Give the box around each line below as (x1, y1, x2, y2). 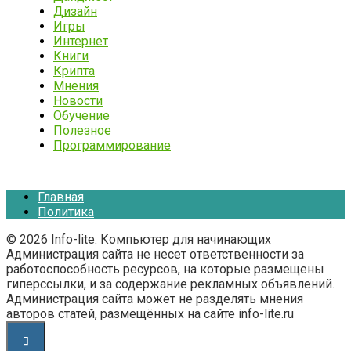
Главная (38, 189, 84, 204)
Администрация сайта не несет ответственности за (6, 246, 304, 262)
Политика (38, 204, 94, 219)
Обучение (53, 107, 110, 123)
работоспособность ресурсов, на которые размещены (6, 261, 324, 277)
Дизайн (53, 3, 97, 19)
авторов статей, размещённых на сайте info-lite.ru (6, 306, 294, 321)
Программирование (53, 137, 171, 153)
